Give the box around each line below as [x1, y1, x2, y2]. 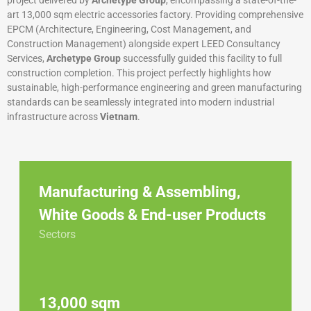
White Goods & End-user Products [39, 205, 266, 224]
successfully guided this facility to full [121, 53, 282, 65]
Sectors [39, 227, 76, 241]
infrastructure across [7, 111, 100, 123]
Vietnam [100, 111, 137, 123]
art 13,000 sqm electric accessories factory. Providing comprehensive [7, 9, 303, 21]
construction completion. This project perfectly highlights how [7, 67, 271, 79]
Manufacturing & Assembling [39, 183, 237, 201]
